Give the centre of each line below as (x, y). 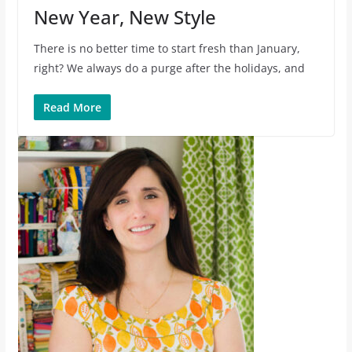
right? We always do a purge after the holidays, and (169, 68)
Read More (72, 107)
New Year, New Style (125, 16)
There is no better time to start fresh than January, (167, 48)
